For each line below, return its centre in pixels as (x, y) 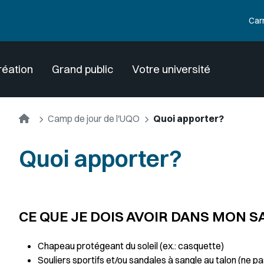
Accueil (44, 118)
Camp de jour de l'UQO (93, 118)
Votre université (171, 69)
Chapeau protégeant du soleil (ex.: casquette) (131, 246)
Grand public (82, 69)
